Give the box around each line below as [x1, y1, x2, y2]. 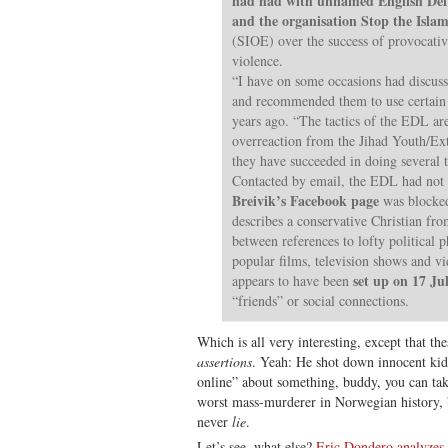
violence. [232, 50, 283, 70]
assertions [197, 351, 252, 371]
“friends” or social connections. [232, 290, 409, 310]
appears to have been [232, 270, 353, 290]
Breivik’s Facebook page [232, 189, 379, 211]
